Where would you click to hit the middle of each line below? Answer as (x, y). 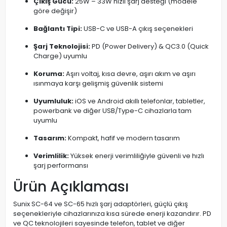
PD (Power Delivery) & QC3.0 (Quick (149, 47)
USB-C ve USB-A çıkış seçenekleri (138, 29)
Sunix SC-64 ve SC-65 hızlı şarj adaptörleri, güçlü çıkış (101, 204)
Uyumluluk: (53, 101)
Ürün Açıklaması (71, 187)
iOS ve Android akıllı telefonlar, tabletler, (139, 101)
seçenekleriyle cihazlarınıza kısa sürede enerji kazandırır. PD (112, 214)
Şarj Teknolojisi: (62, 47)
